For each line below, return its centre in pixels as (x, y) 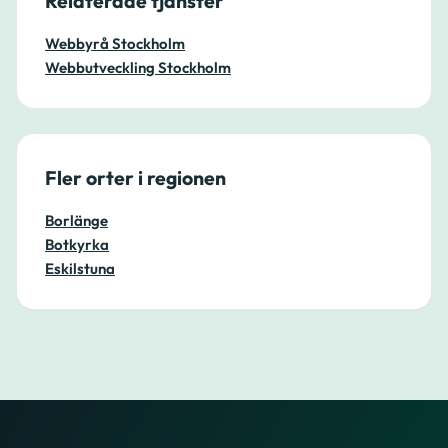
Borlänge (76, 220)
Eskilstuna (80, 268)
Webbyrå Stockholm (115, 43)
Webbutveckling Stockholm (138, 67)
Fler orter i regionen (135, 177)
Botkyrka (77, 244)
